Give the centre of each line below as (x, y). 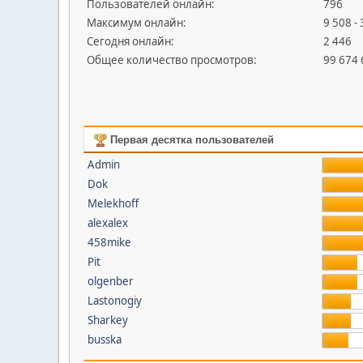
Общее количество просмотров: (172, 60)
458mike (109, 242)
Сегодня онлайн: (130, 41)
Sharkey (107, 320)
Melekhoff (113, 203)
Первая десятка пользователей (190, 140)
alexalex (107, 223)
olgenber (110, 281)
